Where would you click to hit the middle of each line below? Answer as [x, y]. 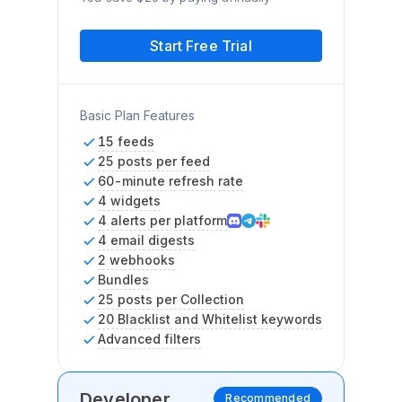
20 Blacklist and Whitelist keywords [210, 319]
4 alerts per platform [162, 220]
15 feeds [126, 141]
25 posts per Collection [171, 299]
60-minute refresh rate [170, 181]
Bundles [123, 280]
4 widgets [129, 201]
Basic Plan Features [137, 115]
